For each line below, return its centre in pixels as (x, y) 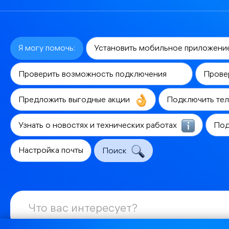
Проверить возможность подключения (94, 75)
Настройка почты (51, 151)
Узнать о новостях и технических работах (99, 126)
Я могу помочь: (47, 49)
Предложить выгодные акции (75, 101)
